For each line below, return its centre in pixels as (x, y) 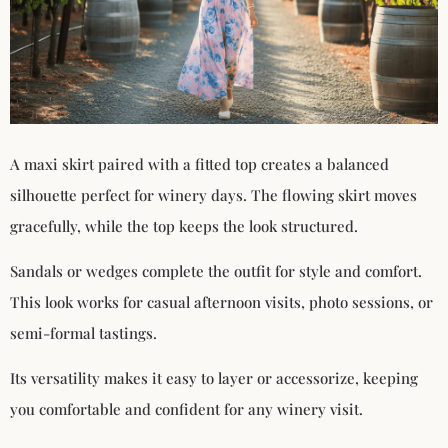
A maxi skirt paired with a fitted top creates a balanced (199, 163)
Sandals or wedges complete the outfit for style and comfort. (216, 271)
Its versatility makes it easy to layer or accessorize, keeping (214, 378)
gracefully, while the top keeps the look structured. (184, 225)
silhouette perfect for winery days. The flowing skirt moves (213, 194)
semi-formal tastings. (83, 333)
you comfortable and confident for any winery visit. (186, 409)
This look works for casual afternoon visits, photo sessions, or (221, 302)
